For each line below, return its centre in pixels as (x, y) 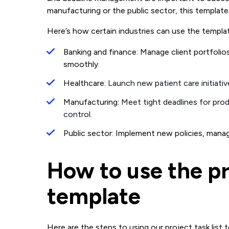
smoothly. (82, 64)
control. (78, 114)
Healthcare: (86, 83)
